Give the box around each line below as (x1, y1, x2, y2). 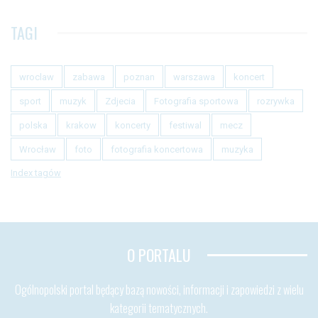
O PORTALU (127, 243, 191, 266)
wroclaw (19, 71, 54, 82)
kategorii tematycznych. (110, 299, 208, 317)
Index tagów (11, 167, 61, 178)
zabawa (72, 71, 105, 82)
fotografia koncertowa (111, 143, 203, 155)
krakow (66, 119, 97, 131)
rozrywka (257, 95, 295, 106)
